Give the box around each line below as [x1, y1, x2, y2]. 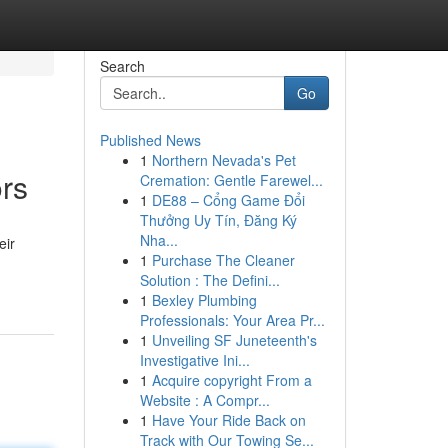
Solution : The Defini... [139, 270, 280, 290]
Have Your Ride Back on [151, 410, 306, 430]
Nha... [139, 230, 178, 250]
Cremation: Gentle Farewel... [139, 170, 323, 190]
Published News [99, 130, 201, 150]
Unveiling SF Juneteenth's [151, 330, 317, 350]
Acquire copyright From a [151, 370, 312, 390]
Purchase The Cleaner [151, 250, 295, 270]
